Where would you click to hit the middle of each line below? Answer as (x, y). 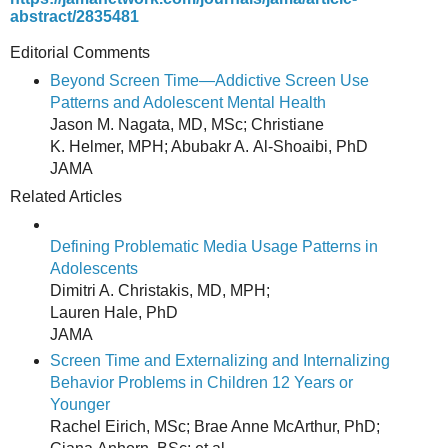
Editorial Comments (80, 53)
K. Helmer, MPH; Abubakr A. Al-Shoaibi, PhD (208, 147)
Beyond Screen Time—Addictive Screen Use (209, 81)
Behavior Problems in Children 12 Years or (201, 383)
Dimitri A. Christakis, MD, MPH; (159, 291)
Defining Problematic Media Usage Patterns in (213, 247)
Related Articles (66, 197)
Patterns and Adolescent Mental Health (187, 103)
